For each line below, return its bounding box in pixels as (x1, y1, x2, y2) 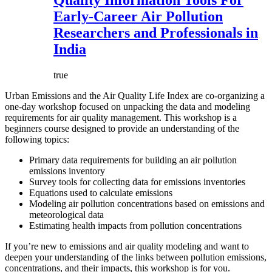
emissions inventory (29, 166, 105, 177)
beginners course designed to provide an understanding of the (5, 123, 239, 134)
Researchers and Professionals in (53, 25, 258, 41)
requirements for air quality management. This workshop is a (5, 112, 237, 123)
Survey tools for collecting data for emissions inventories (29, 177, 245, 188)
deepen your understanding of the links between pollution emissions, (5, 252, 267, 263)
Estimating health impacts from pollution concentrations (29, 220, 242, 231)
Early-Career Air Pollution (53, 8, 223, 25)
